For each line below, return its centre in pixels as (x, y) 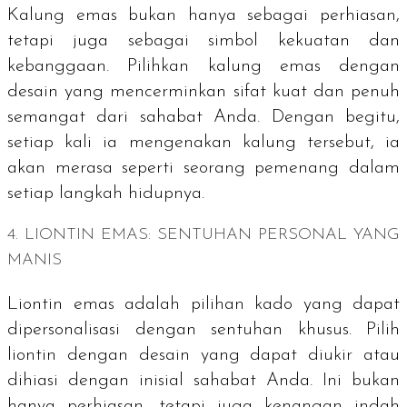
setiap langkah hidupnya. (106, 194)
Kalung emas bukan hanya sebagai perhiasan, (203, 16)
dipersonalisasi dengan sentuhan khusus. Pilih (203, 330)
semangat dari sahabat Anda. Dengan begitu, (203, 118)
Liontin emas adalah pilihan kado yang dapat (203, 305)
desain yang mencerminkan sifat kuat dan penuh (203, 92)
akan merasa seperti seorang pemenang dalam (203, 169)
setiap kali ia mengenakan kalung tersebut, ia (203, 143)
